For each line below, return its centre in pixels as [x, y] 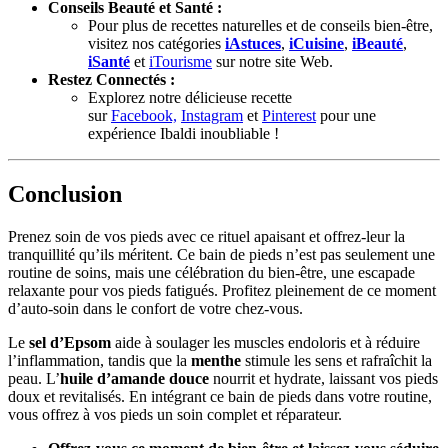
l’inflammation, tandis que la [99, 361]
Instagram [212, 116]
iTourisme [180, 62]
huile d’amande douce [134, 379]
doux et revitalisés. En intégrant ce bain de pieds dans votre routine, [220, 397]
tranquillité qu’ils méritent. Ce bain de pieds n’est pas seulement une [221, 255]
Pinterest [289, 116]
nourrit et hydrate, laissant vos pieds [323, 379]
